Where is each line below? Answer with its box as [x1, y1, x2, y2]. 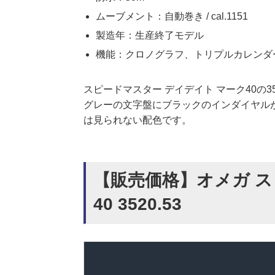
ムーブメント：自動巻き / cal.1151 [96, 10, 248, 21]
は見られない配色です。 [83, 114, 192, 125]
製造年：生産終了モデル [96, 29, 204, 41]
